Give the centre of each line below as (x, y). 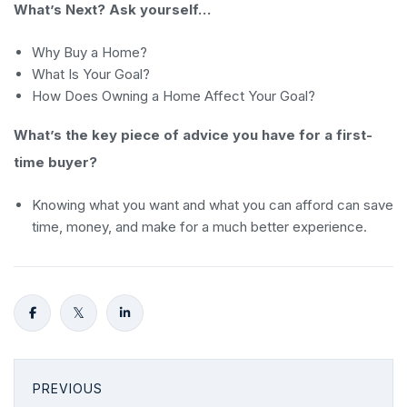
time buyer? (55, 162)
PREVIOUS (68, 388)
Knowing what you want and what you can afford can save (213, 205)
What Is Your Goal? (91, 74)
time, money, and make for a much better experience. (199, 227)
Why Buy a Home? (89, 52)
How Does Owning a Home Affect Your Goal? (174, 96)
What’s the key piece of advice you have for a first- (193, 135)
